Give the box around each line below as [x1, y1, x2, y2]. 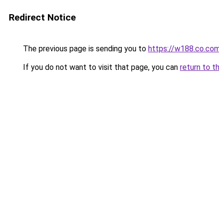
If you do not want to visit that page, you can [21, 63, 180, 72]
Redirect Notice [9, 12, 76, 23]
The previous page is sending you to [21, 44, 148, 53]
